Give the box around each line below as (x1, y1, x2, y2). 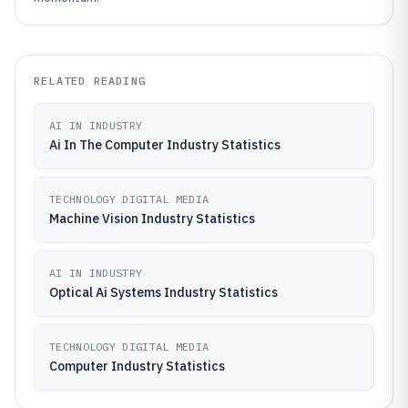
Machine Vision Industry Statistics (49, 210, 255, 227)
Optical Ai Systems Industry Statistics (49, 284, 278, 301)
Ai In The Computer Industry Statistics (49, 137, 280, 153)
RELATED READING (34, 74, 146, 87)
